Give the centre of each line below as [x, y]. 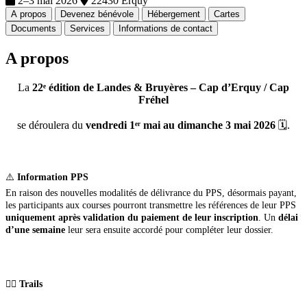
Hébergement [174, 14]
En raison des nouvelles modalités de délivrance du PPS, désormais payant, [151, 193]
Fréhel [153, 99]
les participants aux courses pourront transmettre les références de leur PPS [151, 205]
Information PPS [53, 177]
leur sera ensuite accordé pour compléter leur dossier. [169, 230]
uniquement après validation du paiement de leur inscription [132, 217]
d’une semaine [35, 230]
